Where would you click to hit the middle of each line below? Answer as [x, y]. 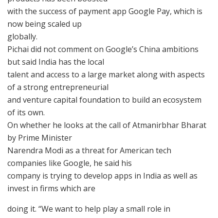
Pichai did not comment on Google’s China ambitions [103, 49]
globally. [22, 36]
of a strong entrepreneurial [58, 87]
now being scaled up [45, 24]
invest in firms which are [51, 188]
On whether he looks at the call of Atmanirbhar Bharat [107, 125]
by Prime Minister [40, 137]
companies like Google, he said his [70, 163]
